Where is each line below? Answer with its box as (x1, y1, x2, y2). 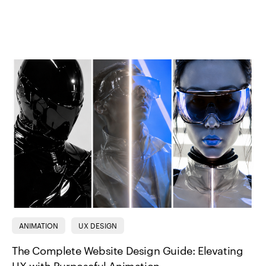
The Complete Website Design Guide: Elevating (12, 246, 243, 256)
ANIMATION (19, 223, 58, 230)
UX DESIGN (78, 223, 117, 230)
